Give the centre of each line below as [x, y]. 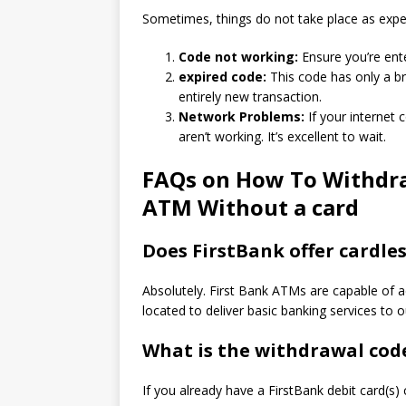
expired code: [222, 77]
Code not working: [238, 57]
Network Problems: [242, 116]
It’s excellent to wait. [327, 136]
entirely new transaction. [250, 97]
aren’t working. [221, 136]
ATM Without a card [251, 207]
